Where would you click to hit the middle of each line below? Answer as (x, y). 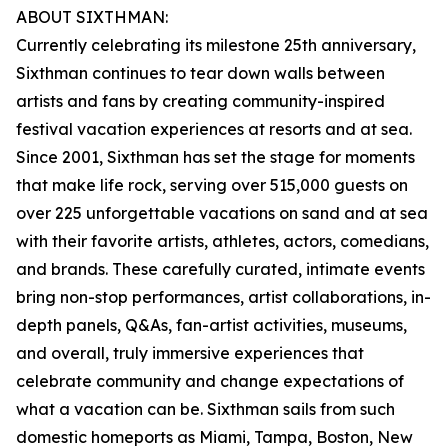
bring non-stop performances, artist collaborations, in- (223, 297)
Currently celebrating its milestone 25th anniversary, (216, 45)
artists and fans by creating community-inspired (200, 101)
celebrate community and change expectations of (210, 381)
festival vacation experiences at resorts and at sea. (214, 129)
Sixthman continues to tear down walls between (200, 73)
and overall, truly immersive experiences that (190, 353)
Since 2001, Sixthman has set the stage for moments (215, 157)
